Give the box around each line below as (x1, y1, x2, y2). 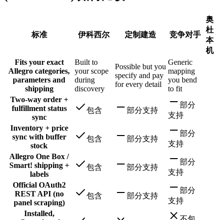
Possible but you (115, 62, 166, 71)
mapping (168, 67, 195, 75)
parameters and (13, 76, 65, 84)
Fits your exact (14, 58, 64, 66)
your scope (75, 67, 109, 75)
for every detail (115, 80, 162, 88)
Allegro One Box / (9, 152, 69, 161)
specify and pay (115, 71, 164, 80)
